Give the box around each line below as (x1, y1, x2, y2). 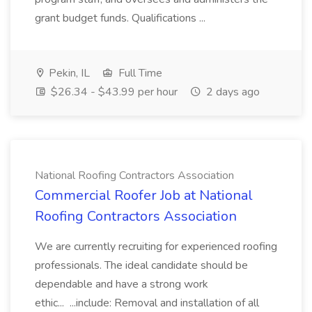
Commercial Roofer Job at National (35, 186, 253, 205)
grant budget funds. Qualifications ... (35, 10, 205, 26)
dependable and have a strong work (35, 276, 208, 292)
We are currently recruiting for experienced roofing (35, 239, 277, 254)
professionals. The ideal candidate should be (35, 258, 248, 273)
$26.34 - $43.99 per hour (48, 84, 178, 100)
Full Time (116, 65, 162, 81)
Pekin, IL (46, 65, 90, 81)
